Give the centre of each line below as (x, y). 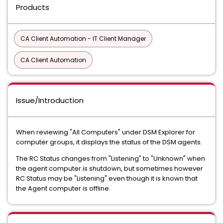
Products (33, 7)
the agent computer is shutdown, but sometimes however (110, 168)
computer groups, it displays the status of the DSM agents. (109, 142)
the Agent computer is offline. (63, 188)
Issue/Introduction (50, 100)
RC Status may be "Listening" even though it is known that (107, 178)
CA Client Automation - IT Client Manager (83, 39)
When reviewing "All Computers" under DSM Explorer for (106, 132)
